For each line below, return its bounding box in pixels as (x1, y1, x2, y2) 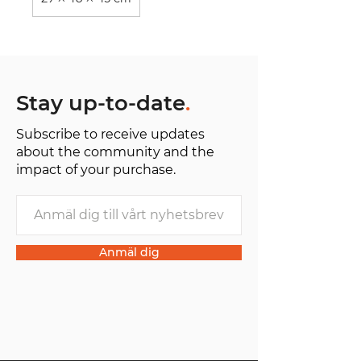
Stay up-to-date (16, 90, 185, 116)
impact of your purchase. (16, 162, 176, 177)
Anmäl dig (98, 245, 160, 259)
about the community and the (16, 144, 214, 160)
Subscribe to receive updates (16, 127, 205, 142)
